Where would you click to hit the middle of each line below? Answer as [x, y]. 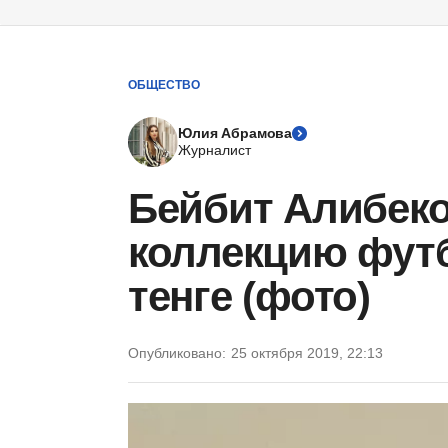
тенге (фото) [249, 296]
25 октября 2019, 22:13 [307, 353]
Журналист [214, 150]
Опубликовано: [177, 353]
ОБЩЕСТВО [164, 84]
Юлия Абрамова [235, 133]
